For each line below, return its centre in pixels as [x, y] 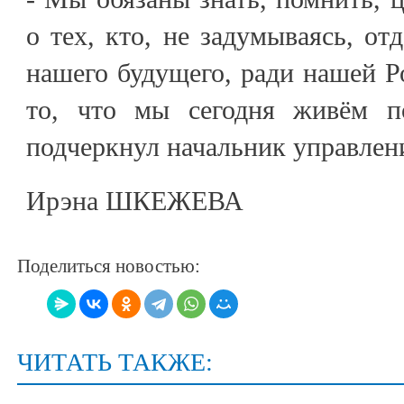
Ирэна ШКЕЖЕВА [135, 200]
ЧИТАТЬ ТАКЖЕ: [115, 363]
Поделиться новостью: [109, 266]
